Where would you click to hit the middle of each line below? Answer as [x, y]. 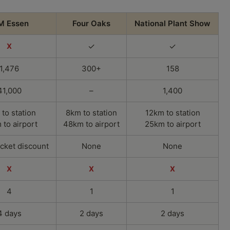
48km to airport [91, 124]
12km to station [172, 112]
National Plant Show [172, 23]
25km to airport [172, 124]
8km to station [91, 112]
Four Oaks [91, 23]
